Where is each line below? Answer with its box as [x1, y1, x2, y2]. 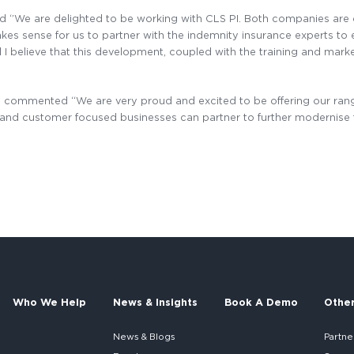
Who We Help [13, 296, 87, 307]
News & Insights [112, 296, 198, 307]
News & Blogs [112, 332, 175, 341]
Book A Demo [224, 296, 298, 307]
